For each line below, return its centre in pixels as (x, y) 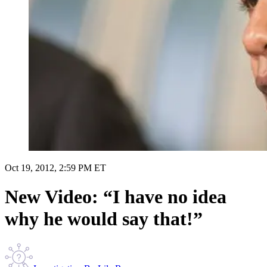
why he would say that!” (104, 219)
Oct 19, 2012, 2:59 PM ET (55, 167)
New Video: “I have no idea (116, 197)
